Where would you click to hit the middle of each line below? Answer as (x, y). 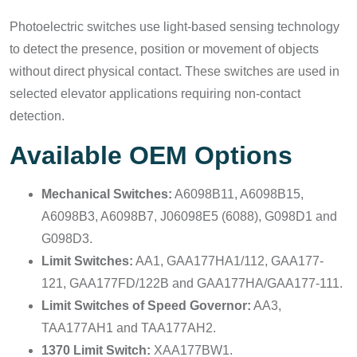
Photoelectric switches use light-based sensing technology (175, 27)
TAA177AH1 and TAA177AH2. (129, 328)
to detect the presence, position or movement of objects (164, 49)
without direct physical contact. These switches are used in (175, 71)
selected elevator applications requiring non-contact (155, 94)
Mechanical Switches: (107, 194)
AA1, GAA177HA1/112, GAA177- (228, 261)
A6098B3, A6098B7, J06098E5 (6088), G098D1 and (189, 216)
